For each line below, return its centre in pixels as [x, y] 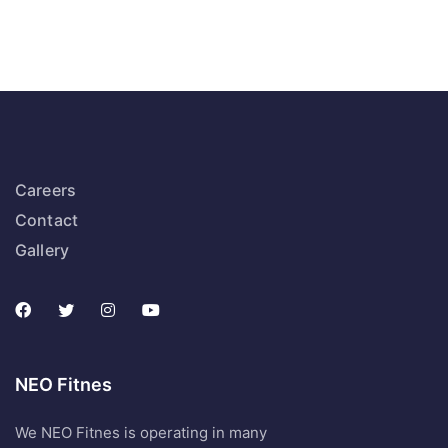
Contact [47, 220]
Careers [46, 190]
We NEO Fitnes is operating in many [141, 433]
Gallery [42, 250]
